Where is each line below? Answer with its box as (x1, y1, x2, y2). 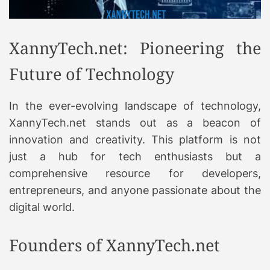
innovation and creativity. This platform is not (9, 133, 261, 146)
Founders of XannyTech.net (9, 233, 220, 256)
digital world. (9, 200, 75, 213)
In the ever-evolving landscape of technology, (9, 99, 261, 112)
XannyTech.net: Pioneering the (9, 36, 261, 59)
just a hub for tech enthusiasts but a (9, 149, 261, 163)
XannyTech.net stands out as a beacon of (9, 116, 261, 129)
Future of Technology (9, 62, 174, 85)
